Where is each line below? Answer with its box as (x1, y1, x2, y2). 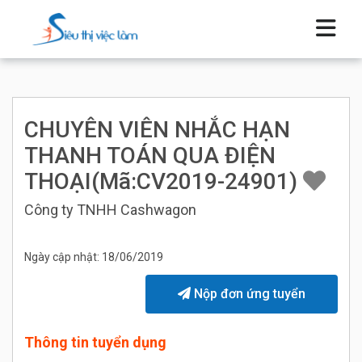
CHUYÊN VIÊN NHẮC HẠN (24, 116, 290, 144)
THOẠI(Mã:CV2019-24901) (24, 168, 303, 196)
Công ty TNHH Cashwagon (24, 201, 196, 219)
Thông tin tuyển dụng (24, 334, 166, 351)
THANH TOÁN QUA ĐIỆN (24, 142, 276, 170)
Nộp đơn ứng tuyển (191, 286, 305, 302)
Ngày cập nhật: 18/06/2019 (24, 250, 163, 264)
